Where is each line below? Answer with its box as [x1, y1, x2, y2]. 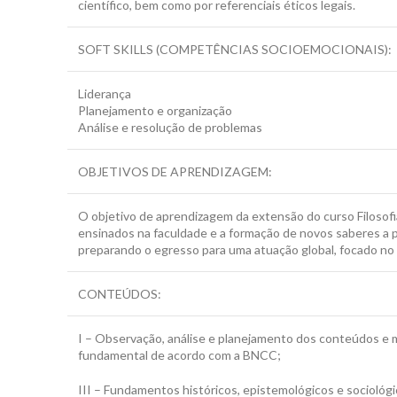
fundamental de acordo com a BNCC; [78, 347, 281, 362]
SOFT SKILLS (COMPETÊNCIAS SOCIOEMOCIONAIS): [78, 42, 392, 57]
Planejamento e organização [78, 103, 232, 118]
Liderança [78, 86, 131, 101]
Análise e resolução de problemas [78, 120, 262, 135]
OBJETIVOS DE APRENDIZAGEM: [78, 164, 272, 179]
